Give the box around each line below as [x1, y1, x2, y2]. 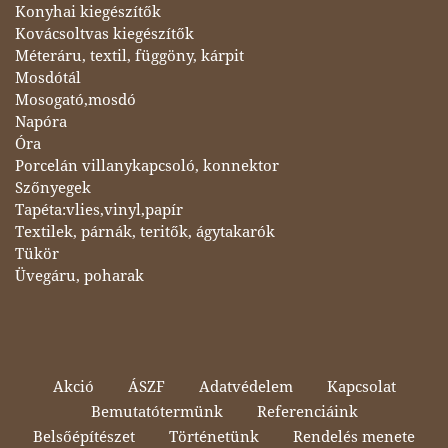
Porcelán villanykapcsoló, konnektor [15, 156, 279, 175]
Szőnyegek [15, 178, 91, 197]
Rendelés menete [293, 427, 415, 446]
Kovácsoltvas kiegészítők [15, 24, 194, 43]
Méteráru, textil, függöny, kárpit [15, 46, 244, 65]
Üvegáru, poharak [15, 266, 144, 285]
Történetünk [169, 427, 259, 446]
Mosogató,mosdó [15, 90, 136, 109]
